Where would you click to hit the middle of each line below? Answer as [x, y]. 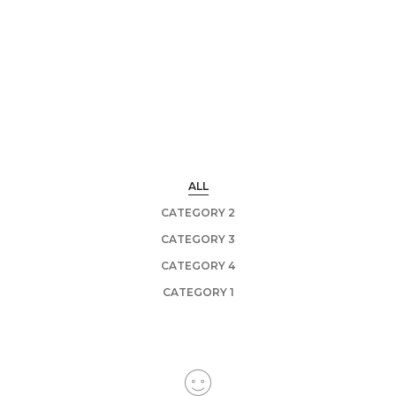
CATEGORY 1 [198, 292]
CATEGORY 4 [198, 266]
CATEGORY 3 [198, 239]
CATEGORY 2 [198, 213]
